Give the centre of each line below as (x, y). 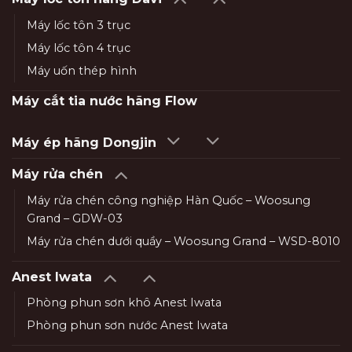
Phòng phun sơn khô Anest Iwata (124, 303)
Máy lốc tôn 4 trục (79, 48)
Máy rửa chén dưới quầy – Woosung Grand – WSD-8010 (183, 241)
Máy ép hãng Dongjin (84, 142)
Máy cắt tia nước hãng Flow (104, 101)
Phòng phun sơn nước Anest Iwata (127, 326)
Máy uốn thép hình (82, 71)
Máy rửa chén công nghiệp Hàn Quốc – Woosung (169, 200)
